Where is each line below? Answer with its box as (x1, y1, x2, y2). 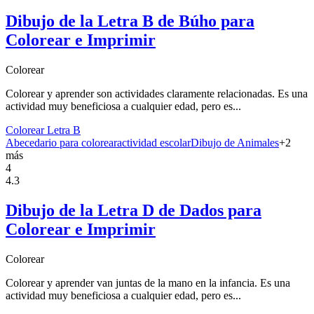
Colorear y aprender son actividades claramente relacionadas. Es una (6, 87, 308, 100)
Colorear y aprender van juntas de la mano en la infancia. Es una (6, 276, 290, 289)
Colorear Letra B (6, 123, 81, 136)
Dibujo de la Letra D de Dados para (6, 200, 261, 219)
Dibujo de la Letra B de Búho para (6, 12, 254, 31)
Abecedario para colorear (6, 136, 117, 149)
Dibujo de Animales (191, 136, 279, 149)
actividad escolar (117, 136, 191, 149)
